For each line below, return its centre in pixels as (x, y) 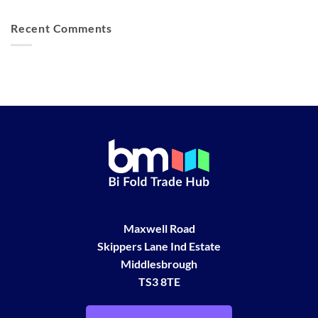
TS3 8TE (159, 282)
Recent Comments (61, 28)
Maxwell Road (159, 229)
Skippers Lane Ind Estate (159, 246)
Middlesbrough (159, 264)
